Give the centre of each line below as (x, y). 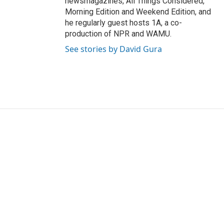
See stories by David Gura (113, 49)
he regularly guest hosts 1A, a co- (123, 23)
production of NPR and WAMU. (118, 34)
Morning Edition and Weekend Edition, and (138, 12)
